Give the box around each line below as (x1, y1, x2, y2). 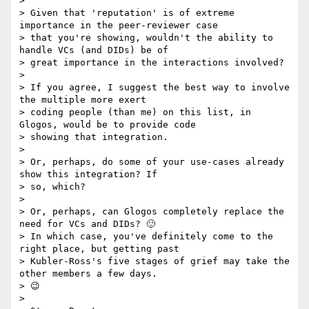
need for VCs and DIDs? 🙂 (19, 219, 155, 230)
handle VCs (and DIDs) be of (19, 45, 168, 56)
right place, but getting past (19, 243, 179, 255)
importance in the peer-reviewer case (19, 20, 218, 31)
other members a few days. (19, 268, 157, 279)
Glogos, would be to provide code (19, 119, 196, 130)
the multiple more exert (19, 94, 146, 106)
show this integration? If (19, 169, 157, 180)
